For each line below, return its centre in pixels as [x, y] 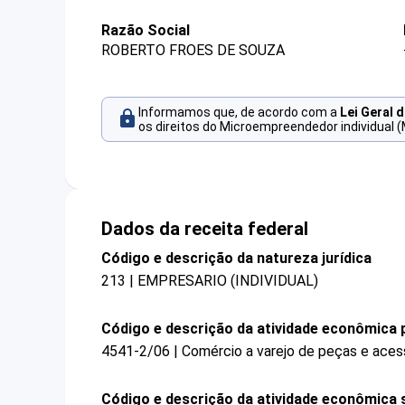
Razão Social [146, 30]
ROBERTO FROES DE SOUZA [193, 51]
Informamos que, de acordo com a [239, 113]
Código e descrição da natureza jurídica [236, 258]
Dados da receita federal [205, 228]
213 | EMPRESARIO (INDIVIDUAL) [210, 280]
